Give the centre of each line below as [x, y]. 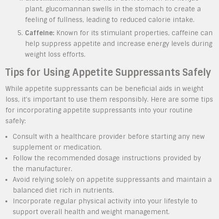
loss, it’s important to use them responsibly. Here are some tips [109, 99]
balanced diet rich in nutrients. [64, 190]
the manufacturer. [43, 169]
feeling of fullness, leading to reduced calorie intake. [110, 20]
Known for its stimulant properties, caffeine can [134, 33]
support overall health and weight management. [91, 212]
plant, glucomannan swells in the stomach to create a [113, 9]
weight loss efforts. [55, 54]
